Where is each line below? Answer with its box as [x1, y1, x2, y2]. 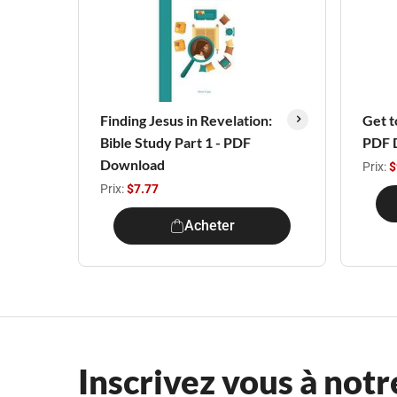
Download [100, 156, 165, 173]
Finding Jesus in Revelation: [100, 112, 272, 128]
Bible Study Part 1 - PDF [100, 134, 251, 151]
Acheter [183, 217, 235, 234]
